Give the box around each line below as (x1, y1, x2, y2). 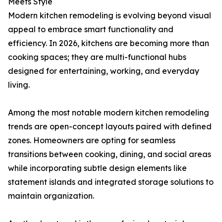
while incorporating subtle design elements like (8, 163, 187, 173)
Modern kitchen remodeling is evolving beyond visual (8, 10, 211, 21)
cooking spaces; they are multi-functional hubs (8, 52, 186, 62)
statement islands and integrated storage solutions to (8, 177, 214, 187)
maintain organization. (8, 191, 94, 201)
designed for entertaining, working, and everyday (8, 66, 199, 76)
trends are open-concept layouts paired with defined (8, 121, 212, 132)
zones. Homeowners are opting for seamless (8, 135, 175, 146)
